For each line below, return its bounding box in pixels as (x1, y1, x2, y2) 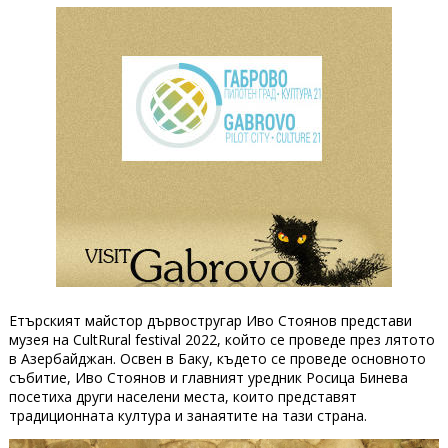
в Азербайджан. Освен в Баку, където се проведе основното (8, 349, 426, 368)
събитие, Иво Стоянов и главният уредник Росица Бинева (8, 368, 408, 387)
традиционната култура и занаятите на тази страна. (8, 406, 371, 425)
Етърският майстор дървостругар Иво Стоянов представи (8, 311, 412, 330)
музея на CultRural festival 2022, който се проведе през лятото (8, 330, 435, 349)
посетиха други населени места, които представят (8, 387, 357, 406)
